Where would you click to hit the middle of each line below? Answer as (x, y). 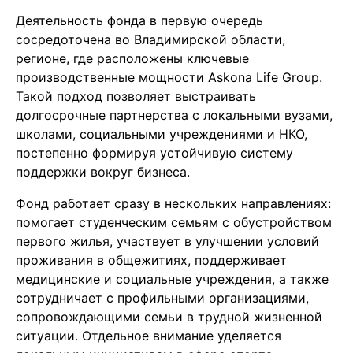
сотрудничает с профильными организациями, (162, 298)
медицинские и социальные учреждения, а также (172, 279)
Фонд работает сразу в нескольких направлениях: (173, 204)
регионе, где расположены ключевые (132, 59)
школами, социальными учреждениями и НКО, (162, 134)
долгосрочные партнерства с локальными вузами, (174, 115)
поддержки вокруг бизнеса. (103, 172)
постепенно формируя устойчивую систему (154, 153)
